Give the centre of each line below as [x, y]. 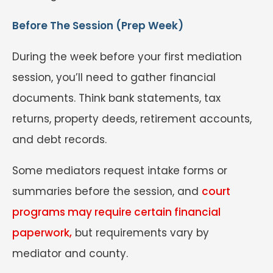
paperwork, [42, 233]
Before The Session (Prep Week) [98, 26]
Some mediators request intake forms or [120, 171]
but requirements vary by [140, 233]
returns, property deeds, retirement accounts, [132, 119]
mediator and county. [70, 254]
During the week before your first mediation [127, 57]
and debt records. [59, 140]
